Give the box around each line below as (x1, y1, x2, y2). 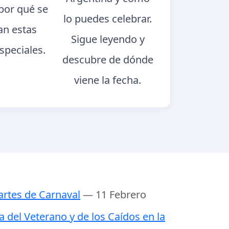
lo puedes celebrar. (63, 11, 152, 26)
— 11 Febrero (83, 188, 146, 202)
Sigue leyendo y (71, 32, 145, 46)
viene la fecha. (74, 73, 142, 87)
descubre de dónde (62, 52, 153, 66)
